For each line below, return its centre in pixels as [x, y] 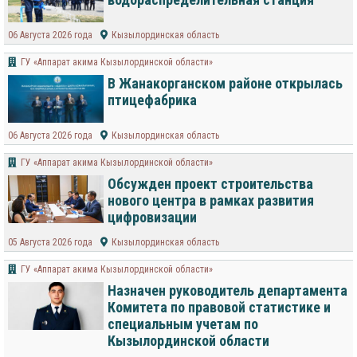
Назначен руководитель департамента [228, 291]
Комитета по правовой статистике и [219, 308]
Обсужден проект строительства [210, 184]
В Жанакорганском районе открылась [225, 84]
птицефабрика [152, 100]
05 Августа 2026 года [50, 243]
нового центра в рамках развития [211, 201]
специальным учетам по [183, 324]
